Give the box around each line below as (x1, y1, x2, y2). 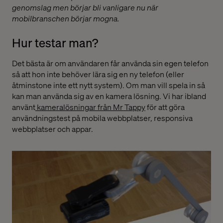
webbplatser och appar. (12, 123, 93, 134)
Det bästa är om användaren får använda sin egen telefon (12, 58, 209, 68)
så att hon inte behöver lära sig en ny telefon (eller (12, 69, 184, 79)
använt (12, 102, 35, 112)
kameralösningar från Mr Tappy (35, 102, 145, 112)
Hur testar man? (12, 35, 98, 50)
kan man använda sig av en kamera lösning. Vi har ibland (12, 91, 206, 101)
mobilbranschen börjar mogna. (12, 13, 119, 23)
